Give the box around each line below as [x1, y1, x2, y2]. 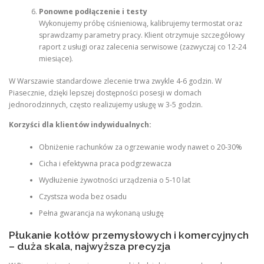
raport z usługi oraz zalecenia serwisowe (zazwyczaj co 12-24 [38, 42, 246, 52]
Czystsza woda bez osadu [38, 191, 127, 202]
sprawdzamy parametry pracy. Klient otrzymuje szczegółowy [38, 30, 245, 40]
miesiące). [38, 54, 73, 64]
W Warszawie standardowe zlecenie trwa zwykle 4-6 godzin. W [9, 76, 222, 87]
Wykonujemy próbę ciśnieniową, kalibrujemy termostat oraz [38, 18, 242, 28]
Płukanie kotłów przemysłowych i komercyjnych [9, 229, 249, 242]
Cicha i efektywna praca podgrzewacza [38, 158, 171, 169]
